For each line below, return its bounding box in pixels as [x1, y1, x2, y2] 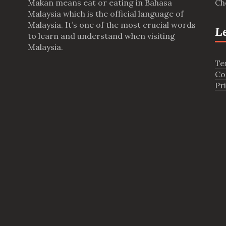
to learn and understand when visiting [27, 31, 175, 41]
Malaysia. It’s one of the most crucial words [27, 20, 196, 30]
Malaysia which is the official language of [27, 9, 184, 19]
